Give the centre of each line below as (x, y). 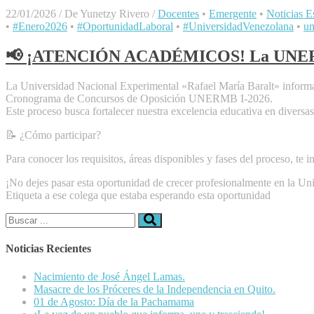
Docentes (178, 14)
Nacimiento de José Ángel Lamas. (109, 276)
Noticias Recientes (48, 249)
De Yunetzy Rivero (107, 14)
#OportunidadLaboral (125, 27)
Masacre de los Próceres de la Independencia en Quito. (155, 289)
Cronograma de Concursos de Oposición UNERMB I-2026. (139, 99)
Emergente (233, 14)
